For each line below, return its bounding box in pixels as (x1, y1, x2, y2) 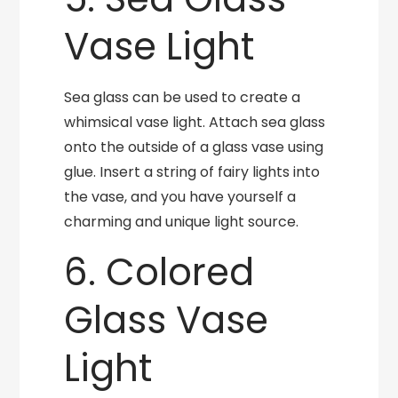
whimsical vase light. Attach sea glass (64, 112, 326, 132)
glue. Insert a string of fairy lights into (64, 162, 321, 182)
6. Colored (64, 246, 255, 298)
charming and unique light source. (64, 211, 299, 232)
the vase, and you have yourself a (64, 187, 297, 207)
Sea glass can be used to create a (64, 87, 301, 107)
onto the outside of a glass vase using (64, 137, 324, 157)
